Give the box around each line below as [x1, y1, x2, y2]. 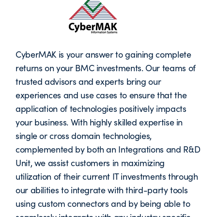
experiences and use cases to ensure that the [15, 89, 187, 101]
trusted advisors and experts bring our [15, 76, 161, 87]
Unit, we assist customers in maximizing [15, 157, 165, 169]
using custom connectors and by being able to [15, 198, 190, 209]
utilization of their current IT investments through [15, 170, 198, 182]
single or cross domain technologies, [15, 130, 152, 141]
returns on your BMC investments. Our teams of [15, 62, 196, 74]
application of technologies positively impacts [15, 103, 186, 114]
